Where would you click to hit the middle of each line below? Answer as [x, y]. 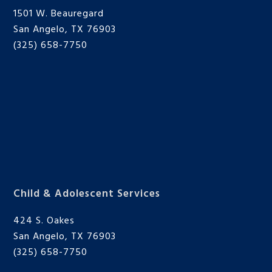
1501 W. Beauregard [59, 14]
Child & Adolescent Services [87, 194]
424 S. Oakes [44, 221]
